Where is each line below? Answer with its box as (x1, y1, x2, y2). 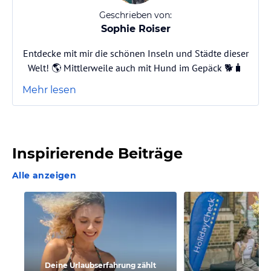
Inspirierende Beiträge (12, 145, 183, 163)
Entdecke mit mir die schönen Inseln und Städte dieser (22, 47, 249, 60)
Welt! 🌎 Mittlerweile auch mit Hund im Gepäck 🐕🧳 (28, 62, 243, 74)
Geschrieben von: (99, 10, 172, 21)
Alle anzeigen (12, 170, 77, 181)
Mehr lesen (22, 84, 76, 96)
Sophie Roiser (100, 23, 171, 35)
